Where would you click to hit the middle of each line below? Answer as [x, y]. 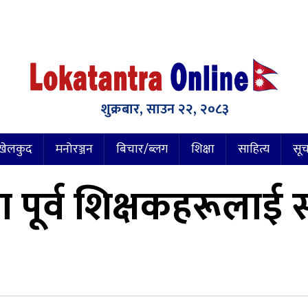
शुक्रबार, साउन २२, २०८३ [164, 109]
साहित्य [254, 149]
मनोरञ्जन [74, 149]
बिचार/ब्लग [142, 149]
